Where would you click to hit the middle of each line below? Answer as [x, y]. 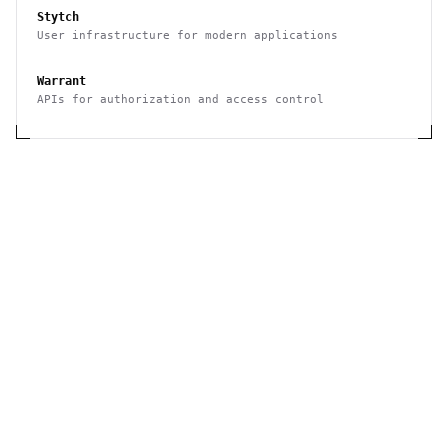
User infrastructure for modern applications [187, 35]
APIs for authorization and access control [180, 99]
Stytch [58, 17]
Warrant [61, 81]
